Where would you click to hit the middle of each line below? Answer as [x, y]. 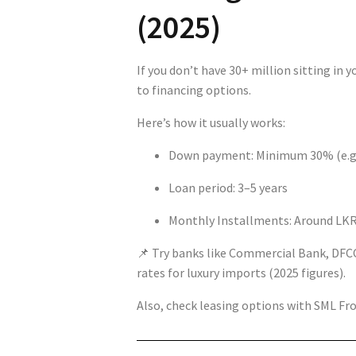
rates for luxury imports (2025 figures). [241, 272]
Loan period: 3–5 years [228, 187]
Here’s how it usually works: [211, 122]
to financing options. [194, 89]
